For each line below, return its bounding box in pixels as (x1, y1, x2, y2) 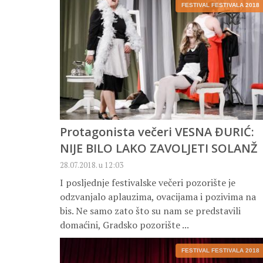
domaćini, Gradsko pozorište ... (60, 218, 189, 232)
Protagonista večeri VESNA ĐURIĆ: (60, 124, 254, 140)
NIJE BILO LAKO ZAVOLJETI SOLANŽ (60, 140, 258, 157)
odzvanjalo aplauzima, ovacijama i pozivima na (60, 190, 256, 204)
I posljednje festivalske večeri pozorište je (60, 176, 235, 190)
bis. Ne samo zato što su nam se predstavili (60, 204, 241, 218)
